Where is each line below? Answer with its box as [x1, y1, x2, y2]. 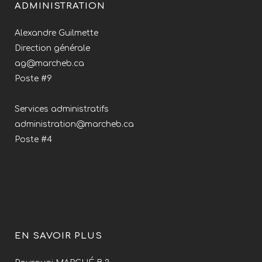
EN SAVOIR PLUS [15, 231, 102, 241]
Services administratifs [15, 105, 109, 113]
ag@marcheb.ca [15, 59, 84, 68]
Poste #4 [15, 135, 52, 144]
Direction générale [15, 44, 90, 53]
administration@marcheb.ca [15, 120, 134, 129]
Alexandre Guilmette [15, 29, 98, 37]
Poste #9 [15, 74, 52, 83]
